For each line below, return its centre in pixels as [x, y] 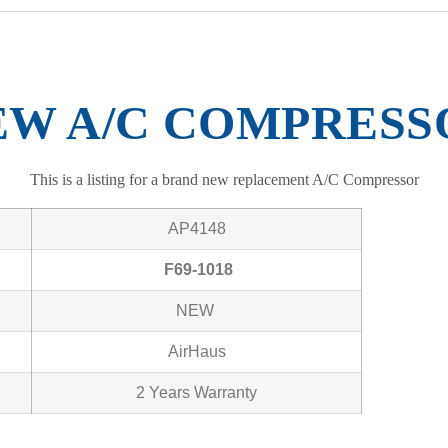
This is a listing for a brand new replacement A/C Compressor [224, 179]
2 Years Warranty [196, 392]
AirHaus [196, 351]
